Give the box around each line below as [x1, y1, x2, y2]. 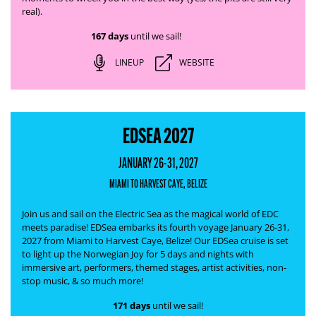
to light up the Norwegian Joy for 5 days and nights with [22, 248, 254, 260]
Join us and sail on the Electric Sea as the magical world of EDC [22, 207, 279, 220]
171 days [113, 298, 150, 312]
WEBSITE [178, 56, 214, 68]
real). [22, 5, 42, 18]
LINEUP [114, 56, 144, 68]
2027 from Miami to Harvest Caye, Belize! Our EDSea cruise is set [22, 234, 288, 247]
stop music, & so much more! [22, 274, 143, 287]
